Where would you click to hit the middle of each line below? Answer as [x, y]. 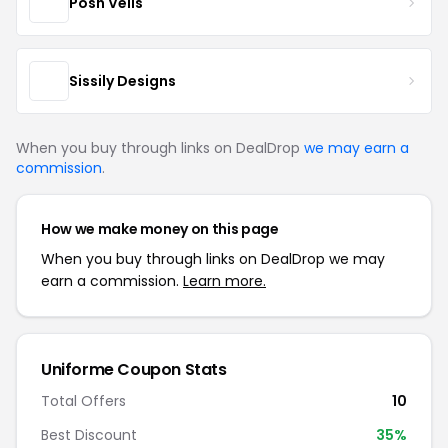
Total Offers [83, 401]
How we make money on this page [160, 229]
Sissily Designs [122, 80]
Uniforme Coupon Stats [134, 369]
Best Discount [89, 435]
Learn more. [224, 281]
